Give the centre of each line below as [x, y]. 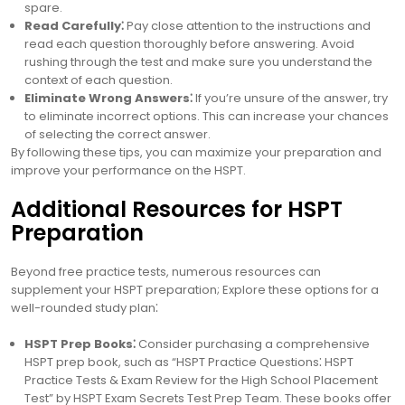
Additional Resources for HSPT [177, 209]
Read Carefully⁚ [74, 26]
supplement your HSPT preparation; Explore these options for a [195, 290]
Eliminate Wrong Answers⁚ [108, 98]
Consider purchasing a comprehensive [253, 344]
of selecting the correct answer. [118, 134]
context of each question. [99, 80]
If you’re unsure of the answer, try [290, 98]
